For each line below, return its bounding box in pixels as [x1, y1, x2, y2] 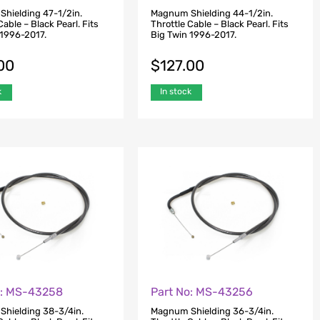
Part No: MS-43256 [150, 285, 253, 299]
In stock [159, 86, 191, 96]
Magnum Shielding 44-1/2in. [150, 7, 273, 19]
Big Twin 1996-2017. [150, 29, 236, 40]
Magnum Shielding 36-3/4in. [150, 305, 274, 316]
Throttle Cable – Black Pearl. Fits [150, 18, 289, 29]
